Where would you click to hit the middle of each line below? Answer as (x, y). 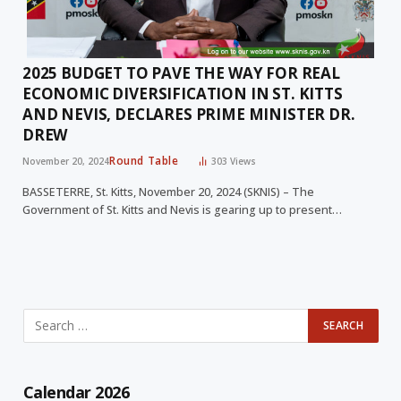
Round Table (144, 160)
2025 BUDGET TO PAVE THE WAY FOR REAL (181, 73)
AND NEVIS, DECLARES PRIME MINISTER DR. (189, 114)
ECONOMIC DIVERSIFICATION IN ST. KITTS (183, 93)
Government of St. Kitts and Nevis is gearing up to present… (182, 209)
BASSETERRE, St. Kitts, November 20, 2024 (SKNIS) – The (168, 192)
